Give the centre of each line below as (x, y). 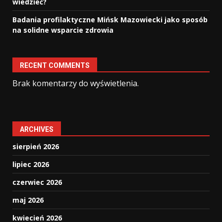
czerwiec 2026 (37, 182)
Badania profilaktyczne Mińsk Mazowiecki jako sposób (110, 20)
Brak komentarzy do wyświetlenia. (76, 83)
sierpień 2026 (36, 146)
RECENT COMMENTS (55, 65)
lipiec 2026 (31, 164)
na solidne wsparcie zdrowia (63, 30)
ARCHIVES (37, 129)
